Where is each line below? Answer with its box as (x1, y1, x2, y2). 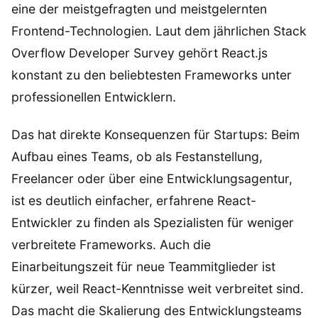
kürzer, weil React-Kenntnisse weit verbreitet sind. (11, 280, 304, 296)
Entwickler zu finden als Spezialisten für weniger (11, 214, 294, 230)
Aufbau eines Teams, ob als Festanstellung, (11, 148, 263, 164)
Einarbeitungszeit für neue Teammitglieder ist (11, 258, 275, 274)
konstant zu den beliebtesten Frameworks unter (11, 67, 292, 82)
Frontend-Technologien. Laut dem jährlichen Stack (11, 23, 307, 38)
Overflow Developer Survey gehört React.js (11, 45, 268, 60)
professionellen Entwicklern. (11, 89, 176, 104)
